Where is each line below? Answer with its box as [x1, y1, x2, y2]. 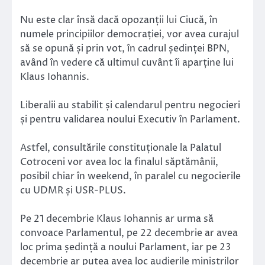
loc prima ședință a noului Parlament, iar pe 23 [20, 240, 231, 254]
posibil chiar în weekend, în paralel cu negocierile [20, 169, 241, 183]
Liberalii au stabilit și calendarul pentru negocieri [20, 98, 240, 112]
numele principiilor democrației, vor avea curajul [20, 27, 239, 41]
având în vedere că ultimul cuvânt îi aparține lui [20, 56, 234, 69]
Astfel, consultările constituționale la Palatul [20, 141, 221, 154]
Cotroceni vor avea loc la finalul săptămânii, [20, 155, 218, 169]
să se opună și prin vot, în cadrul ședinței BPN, [20, 41, 230, 55]
